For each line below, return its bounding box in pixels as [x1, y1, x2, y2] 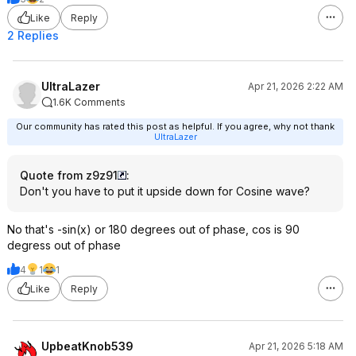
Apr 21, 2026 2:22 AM [248, 80, 343, 92]
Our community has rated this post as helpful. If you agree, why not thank [16, 121, 335, 132]
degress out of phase [7, 238, 121, 252]
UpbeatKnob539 [41, 339, 133, 353]
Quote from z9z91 [20, 168, 118, 182]
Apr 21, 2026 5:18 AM [249, 340, 343, 352]
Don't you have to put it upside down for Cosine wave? [20, 184, 310, 198]
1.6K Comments [52, 96, 126, 108]
